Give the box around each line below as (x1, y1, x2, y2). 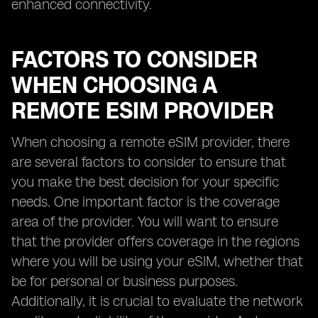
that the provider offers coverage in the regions (11, 233, 300, 250)
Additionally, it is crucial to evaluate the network (11, 292, 303, 309)
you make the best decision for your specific (11, 173, 279, 190)
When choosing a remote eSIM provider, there (11, 133, 290, 150)
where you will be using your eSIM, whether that (11, 253, 303, 270)
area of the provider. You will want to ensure (11, 213, 278, 230)
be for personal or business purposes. (11, 273, 238, 290)
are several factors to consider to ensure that (11, 153, 286, 170)
